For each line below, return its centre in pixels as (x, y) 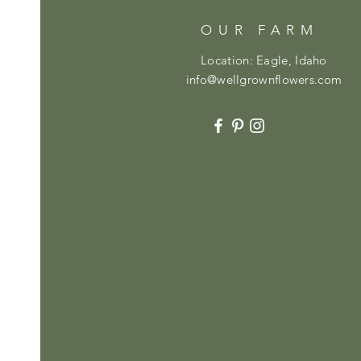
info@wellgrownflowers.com (264, 79)
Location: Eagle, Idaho (264, 60)
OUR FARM (260, 29)
